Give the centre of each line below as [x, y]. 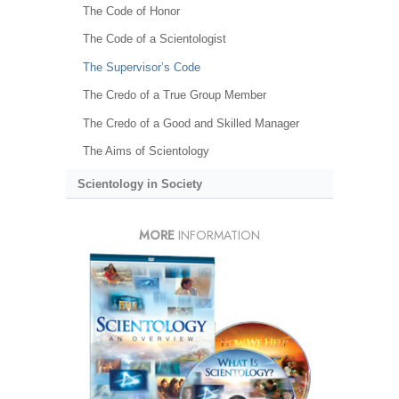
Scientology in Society [139, 183]
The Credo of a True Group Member [174, 95]
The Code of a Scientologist [154, 39]
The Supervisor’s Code [141, 67]
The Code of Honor [131, 11]
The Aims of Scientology [146, 151]
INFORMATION [217, 235]
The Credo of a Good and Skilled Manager [191, 123]
